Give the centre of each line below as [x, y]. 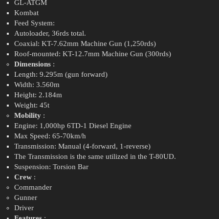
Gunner [25, 198]
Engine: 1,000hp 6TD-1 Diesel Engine [73, 126]
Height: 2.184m [38, 95]
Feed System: [34, 23]
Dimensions [32, 64]
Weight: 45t [32, 105]
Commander [33, 187]
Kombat [26, 13]
